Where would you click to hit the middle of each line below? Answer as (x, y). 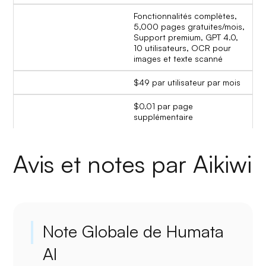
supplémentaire (163, 116)
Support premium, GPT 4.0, (186, 37)
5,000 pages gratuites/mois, (189, 26)
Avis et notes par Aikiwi (133, 164)
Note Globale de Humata (134, 231)
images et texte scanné (178, 58)
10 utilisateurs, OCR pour (182, 47)
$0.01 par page (163, 106)
